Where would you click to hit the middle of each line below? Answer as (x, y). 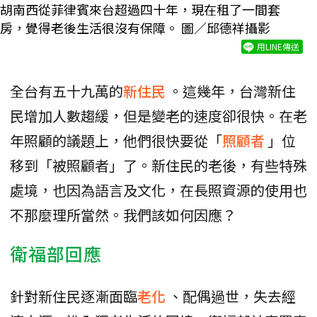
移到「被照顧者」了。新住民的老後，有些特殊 (158, 166)
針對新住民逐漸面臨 (74, 296)
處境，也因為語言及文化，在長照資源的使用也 (158, 190)
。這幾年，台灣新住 (232, 91)
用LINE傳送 (278, 47)
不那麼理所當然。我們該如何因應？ (123, 215)
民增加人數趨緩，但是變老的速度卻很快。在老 (158, 116)
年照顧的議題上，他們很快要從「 (116, 141)
